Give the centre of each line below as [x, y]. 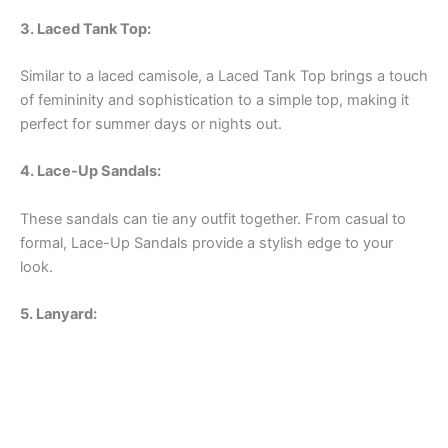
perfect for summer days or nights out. [151, 123]
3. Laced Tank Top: [85, 28]
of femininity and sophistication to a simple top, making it [214, 99]
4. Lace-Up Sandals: [90, 171]
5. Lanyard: [58, 314]
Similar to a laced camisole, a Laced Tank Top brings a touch [224, 75]
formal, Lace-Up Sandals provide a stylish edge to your [206, 242]
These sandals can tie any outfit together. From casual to [213, 218]
